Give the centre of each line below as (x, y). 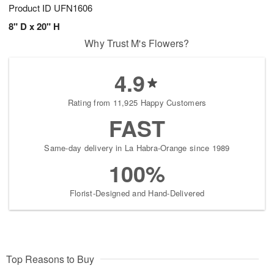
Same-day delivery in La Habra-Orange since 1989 (137, 148)
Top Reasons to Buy (50, 259)
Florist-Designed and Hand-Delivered (137, 193)
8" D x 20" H (34, 27)
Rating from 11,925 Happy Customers (137, 103)
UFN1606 (73, 8)
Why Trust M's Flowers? (137, 43)
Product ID (31, 8)
